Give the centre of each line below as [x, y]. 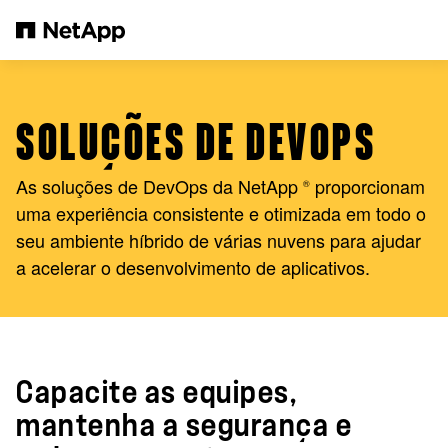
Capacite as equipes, [156, 393]
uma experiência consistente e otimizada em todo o [221, 213]
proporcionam [367, 186]
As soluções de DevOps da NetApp [159, 186]
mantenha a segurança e [184, 426]
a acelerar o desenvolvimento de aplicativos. [193, 267]
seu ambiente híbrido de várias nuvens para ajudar [218, 240]
